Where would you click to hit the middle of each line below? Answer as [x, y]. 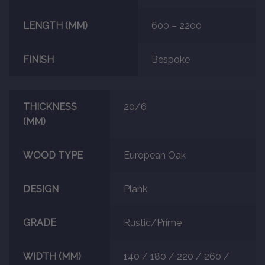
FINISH [38, 59]
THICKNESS [50, 106]
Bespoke [170, 59]
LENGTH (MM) [55, 25]
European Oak [154, 155]
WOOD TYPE [53, 155]
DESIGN [41, 189]
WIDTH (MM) [52, 256]
